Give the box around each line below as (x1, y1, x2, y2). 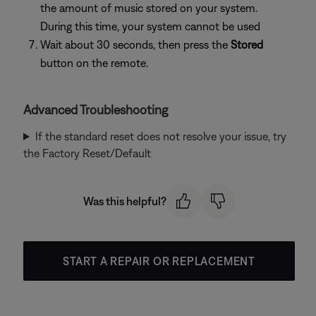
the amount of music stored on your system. (40, 1, 257, 14)
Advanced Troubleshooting (23, 102, 168, 117)
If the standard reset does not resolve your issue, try (35, 130, 286, 142)
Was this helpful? (83, 195, 166, 208)
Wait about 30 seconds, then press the (40, 38, 231, 51)
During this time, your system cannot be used (40, 20, 260, 32)
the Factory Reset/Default (23, 147, 151, 159)
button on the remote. (40, 56, 148, 69)
